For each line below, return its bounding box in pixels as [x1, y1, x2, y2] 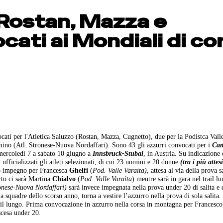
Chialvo [52, 174, 76, 183]
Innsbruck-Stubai [93, 149, 144, 157]
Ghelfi [69, 166, 89, 174]
